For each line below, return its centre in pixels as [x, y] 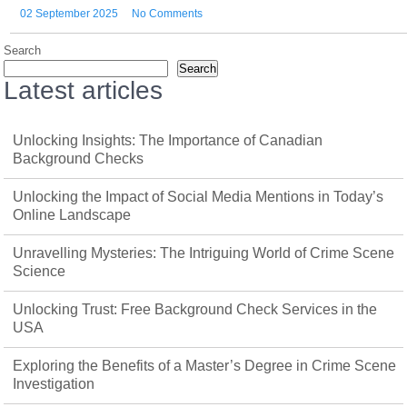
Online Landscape [72, 214]
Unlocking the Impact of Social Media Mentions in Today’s [199, 196]
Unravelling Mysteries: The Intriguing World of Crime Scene [204, 253]
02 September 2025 [69, 14]
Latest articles [84, 90]
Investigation [54, 383]
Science [40, 271]
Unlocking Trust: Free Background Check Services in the [195, 309]
